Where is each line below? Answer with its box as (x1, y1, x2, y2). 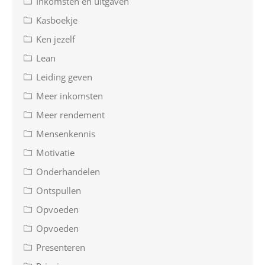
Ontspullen (36, 185, 81, 197)
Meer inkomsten (36, 90, 103, 102)
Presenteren (36, 241, 85, 254)
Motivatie (36, 147, 75, 159)
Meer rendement (36, 109, 105, 121)
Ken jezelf (36, 33, 75, 46)
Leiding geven (36, 71, 92, 83)
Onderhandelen (36, 166, 100, 178)
